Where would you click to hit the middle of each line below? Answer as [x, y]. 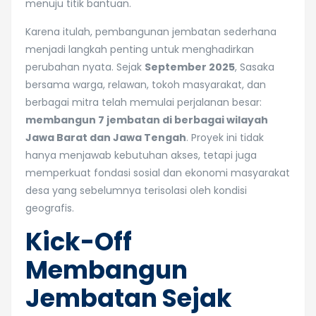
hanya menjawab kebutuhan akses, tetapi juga [141, 155]
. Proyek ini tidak [225, 138]
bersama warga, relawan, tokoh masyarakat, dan [146, 85]
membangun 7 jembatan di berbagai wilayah [147, 120]
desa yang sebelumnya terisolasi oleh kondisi [136, 190]
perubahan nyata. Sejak [85, 67]
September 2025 [190, 67]
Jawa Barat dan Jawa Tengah [106, 138]
